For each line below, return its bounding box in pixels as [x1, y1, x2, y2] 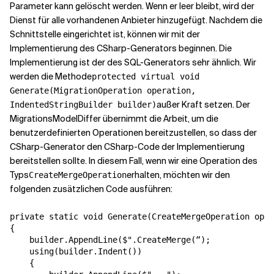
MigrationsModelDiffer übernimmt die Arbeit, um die [10, 113, 218, 125]
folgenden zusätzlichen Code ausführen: [10, 183, 172, 195]
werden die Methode [10, 71, 92, 83]
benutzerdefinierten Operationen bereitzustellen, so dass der [10, 127, 257, 139]
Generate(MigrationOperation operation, [10, 86, 196, 96]
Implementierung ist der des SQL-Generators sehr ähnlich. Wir [10, 57, 256, 68]
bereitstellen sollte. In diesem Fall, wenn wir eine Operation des [10, 155, 257, 167]
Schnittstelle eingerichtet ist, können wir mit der [10, 29, 200, 40]
